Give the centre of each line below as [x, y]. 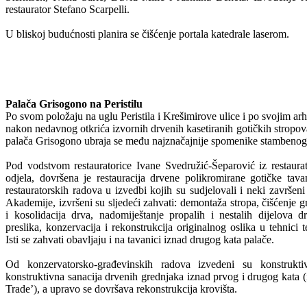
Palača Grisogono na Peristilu [74, 103]
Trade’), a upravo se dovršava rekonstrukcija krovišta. [121, 288]
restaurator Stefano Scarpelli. [67, 9]
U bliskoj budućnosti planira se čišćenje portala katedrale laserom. [147, 34]
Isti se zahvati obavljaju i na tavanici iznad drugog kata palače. [140, 239]
